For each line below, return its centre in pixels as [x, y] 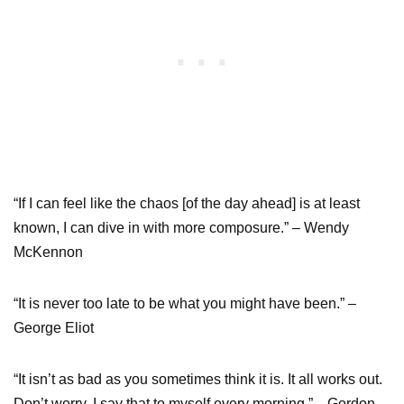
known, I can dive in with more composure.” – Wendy [181, 227]
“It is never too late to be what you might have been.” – [185, 303]
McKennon [48, 252]
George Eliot [54, 327]
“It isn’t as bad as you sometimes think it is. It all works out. [198, 379]
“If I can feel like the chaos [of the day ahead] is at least [187, 203]
